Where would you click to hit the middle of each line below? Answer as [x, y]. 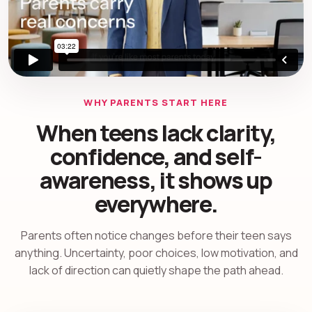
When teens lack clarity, [156, 133]
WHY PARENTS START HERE [156, 102]
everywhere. [156, 204]
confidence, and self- [156, 156]
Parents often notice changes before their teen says [156, 235]
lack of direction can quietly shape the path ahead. [156, 270]
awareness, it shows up [156, 180]
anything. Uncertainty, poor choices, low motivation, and [156, 252]
